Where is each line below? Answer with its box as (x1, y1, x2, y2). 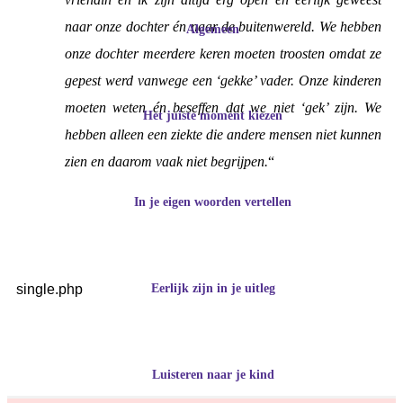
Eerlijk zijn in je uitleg (150, 281, 275, 295)
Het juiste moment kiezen (143, 108, 282, 122)
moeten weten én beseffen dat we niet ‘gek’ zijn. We (65, 100, 381, 116)
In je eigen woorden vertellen (134, 194, 291, 209)
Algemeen (186, 22, 239, 36)
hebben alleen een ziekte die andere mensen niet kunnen (65, 127, 381, 143)
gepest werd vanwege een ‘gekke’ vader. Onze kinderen (65, 73, 381, 89)
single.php (16, 281, 83, 298)
